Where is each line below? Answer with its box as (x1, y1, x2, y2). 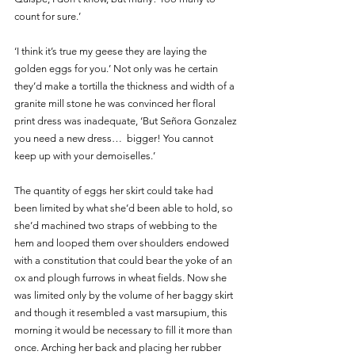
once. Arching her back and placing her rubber (14, 341, 223, 353)
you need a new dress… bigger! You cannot (14, 132, 216, 144)
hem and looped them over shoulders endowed (14, 236, 231, 249)
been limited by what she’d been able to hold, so (14, 201, 235, 214)
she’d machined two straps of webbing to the (14, 219, 219, 231)
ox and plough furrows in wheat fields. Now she (14, 271, 229, 284)
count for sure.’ (14, 10, 83, 22)
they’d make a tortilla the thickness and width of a (14, 79, 237, 92)
